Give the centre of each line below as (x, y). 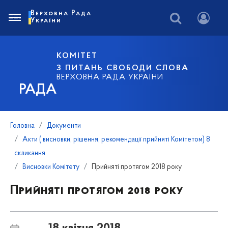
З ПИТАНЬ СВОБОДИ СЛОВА (123, 68)
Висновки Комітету (51, 167)
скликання (30, 153)
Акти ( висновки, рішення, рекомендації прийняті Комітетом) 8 (116, 140)
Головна (22, 126)
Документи (64, 126)
